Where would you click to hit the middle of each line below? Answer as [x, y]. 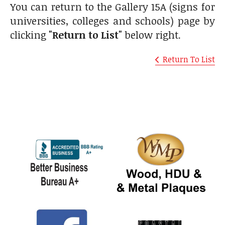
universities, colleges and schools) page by [113, 20]
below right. [151, 34]
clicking [29, 34]
